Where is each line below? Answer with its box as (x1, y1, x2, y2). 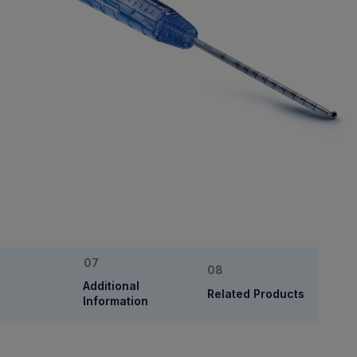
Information (83, 294, 148, 308)
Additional (83, 279, 139, 293)
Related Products (207, 286, 304, 300)
